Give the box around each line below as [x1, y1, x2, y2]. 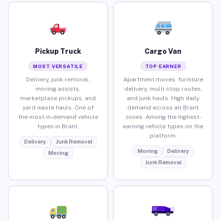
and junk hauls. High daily [127, 94, 199, 102]
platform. [149, 132, 177, 139]
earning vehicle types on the [123, 122, 203, 130]
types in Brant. [37, 122, 79, 130]
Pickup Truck [35, 47, 81, 55]
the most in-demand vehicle [18, 113, 98, 120]
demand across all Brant [127, 104, 199, 111]
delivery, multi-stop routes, [124, 85, 202, 92]
